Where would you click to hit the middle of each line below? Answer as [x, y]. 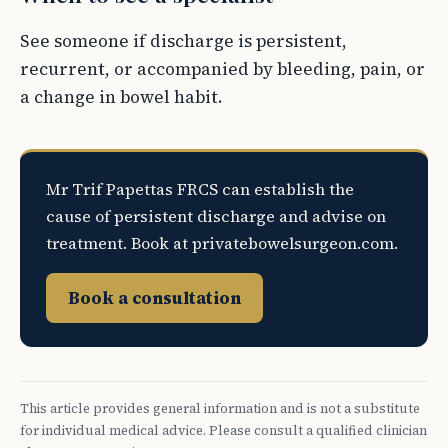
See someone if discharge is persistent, [183, 41]
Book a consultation [154, 298]
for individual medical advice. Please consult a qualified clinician [223, 430]
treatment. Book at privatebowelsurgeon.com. [222, 243]
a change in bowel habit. [121, 97]
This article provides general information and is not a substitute [220, 408]
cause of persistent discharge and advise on [216, 216]
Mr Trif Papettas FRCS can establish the [200, 189]
